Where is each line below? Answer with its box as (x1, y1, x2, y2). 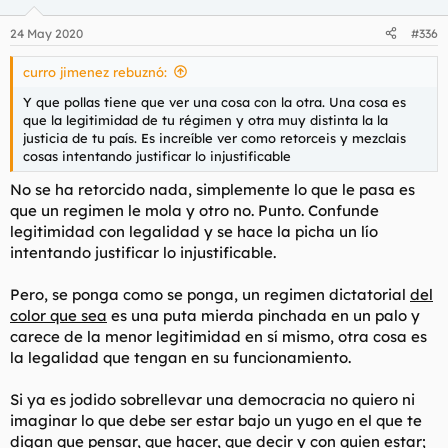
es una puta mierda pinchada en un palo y (107, 306, 420, 325)
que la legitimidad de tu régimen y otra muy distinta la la (23, 111, 388, 128)
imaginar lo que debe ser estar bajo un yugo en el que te (10, 411, 422, 430)
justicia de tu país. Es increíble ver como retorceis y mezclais (23, 129, 406, 146)
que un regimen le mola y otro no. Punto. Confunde (10, 201, 379, 220)
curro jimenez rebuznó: (23, 63, 167, 80)
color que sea (10, 306, 107, 325)
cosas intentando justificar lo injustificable (23, 147, 291, 164)
